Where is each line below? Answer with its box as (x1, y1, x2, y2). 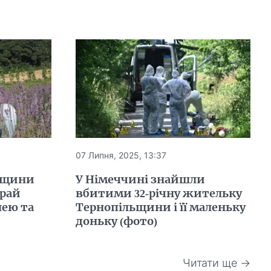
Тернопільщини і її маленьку (76, 200, 246, 214)
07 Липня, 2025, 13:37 (76, 149, 167, 160)
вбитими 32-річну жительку (76, 186, 243, 200)
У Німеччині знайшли (76, 172, 206, 186)
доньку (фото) (76, 214, 158, 228)
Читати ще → (183, 256, 251, 269)
